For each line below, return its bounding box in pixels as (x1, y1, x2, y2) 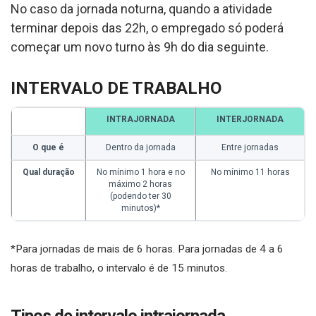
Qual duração (22, 166, 75, 177)
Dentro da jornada (105, 142, 176, 152)
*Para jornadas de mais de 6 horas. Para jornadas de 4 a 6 (11, 242, 284, 255)
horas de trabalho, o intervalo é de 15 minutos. (11, 261, 227, 274)
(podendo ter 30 (109, 190, 171, 201)
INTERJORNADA (217, 114, 284, 124)
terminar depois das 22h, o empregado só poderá (11, 20, 284, 35)
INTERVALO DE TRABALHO (11, 78, 221, 98)
